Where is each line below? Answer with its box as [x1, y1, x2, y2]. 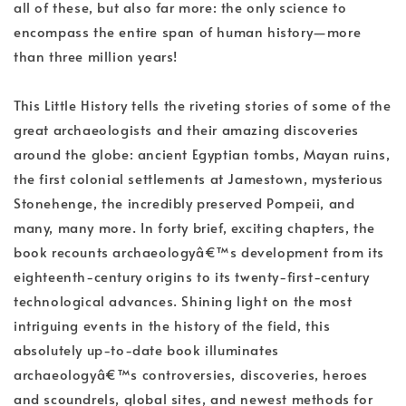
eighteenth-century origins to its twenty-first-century [14, 266, 370, 286]
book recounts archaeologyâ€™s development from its [14, 242, 385, 262]
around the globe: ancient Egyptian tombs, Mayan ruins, [14, 144, 391, 164]
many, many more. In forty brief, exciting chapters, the [14, 217, 376, 237]
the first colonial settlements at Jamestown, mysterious [14, 169, 384, 188]
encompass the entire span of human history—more [14, 22, 362, 42]
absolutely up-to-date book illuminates [14, 340, 279, 360]
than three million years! [14, 46, 179, 66]
